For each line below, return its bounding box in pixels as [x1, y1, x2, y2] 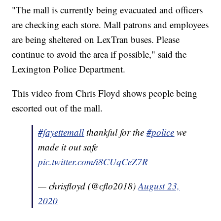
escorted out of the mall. [12, 101, 103, 114]
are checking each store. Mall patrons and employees [12, 18, 209, 31]
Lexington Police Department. [12, 62, 126, 75]
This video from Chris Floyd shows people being [12, 86, 198, 99]
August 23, [138, 179, 180, 192]
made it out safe [38, 140, 98, 153]
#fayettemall [38, 125, 84, 138]
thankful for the [84, 125, 147, 138]
